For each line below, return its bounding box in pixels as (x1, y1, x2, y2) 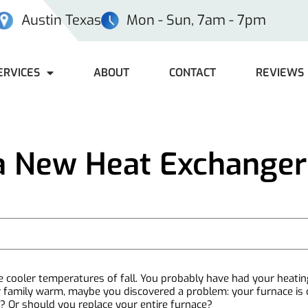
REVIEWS (256, 65, 304, 80)
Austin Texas (21, 11, 101, 30)
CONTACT (169, 65, 216, 80)
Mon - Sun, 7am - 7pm (126, 11, 267, 30)
